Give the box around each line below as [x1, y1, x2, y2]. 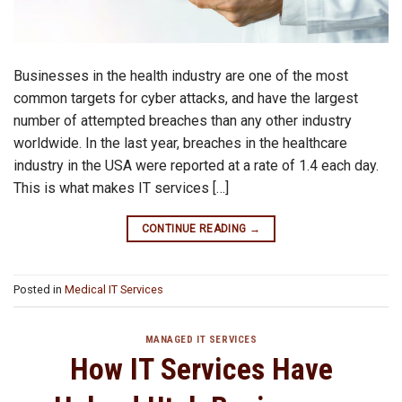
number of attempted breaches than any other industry [13, 111, 352, 129]
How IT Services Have [69, 351, 333, 387]
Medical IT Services [65, 283, 163, 297]
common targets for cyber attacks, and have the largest [13, 89, 358, 107]
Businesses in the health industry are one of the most [13, 66, 348, 84]
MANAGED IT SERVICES [144, 334, 258, 346]
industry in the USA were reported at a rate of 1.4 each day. [13, 156, 382, 174]
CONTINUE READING [141, 222, 249, 235]
